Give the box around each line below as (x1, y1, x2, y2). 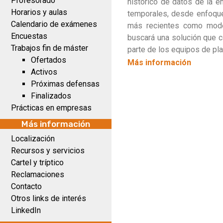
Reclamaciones (11, 170, 64, 179)
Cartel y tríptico (11, 158, 64, 167)
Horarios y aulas (11, 7, 67, 17)
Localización (11, 134, 55, 143)
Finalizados (31, 91, 71, 101)
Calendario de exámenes (11, 19, 97, 29)
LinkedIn (11, 206, 41, 215)
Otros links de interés (11, 194, 86, 203)
